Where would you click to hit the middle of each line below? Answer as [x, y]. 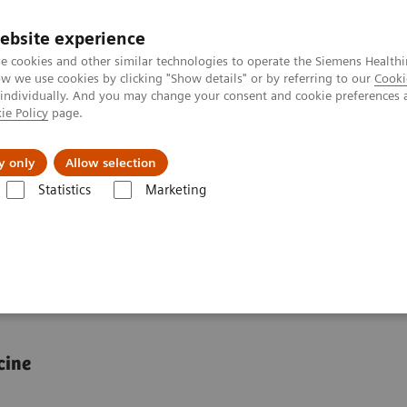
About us [38, 149]
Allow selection [111, 163]
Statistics [64, 190]
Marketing [175, 190]
